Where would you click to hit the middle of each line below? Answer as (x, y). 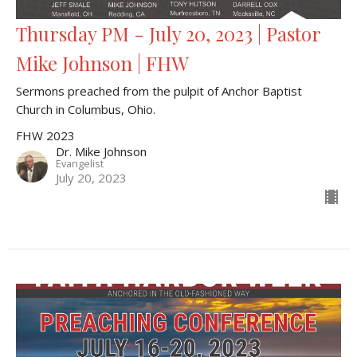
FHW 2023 (45, 136)
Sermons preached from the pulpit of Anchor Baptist (159, 91)
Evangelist (80, 164)
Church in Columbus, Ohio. (86, 110)
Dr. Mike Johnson (101, 152)
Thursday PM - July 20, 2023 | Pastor (168, 34)
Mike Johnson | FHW (102, 63)
